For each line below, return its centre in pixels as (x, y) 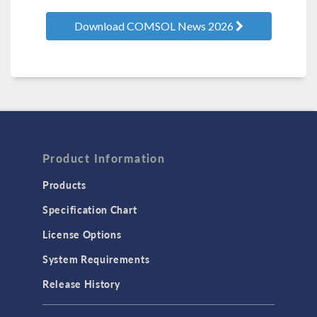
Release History (81, 284)
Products (64, 185)
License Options (82, 235)
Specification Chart (90, 210)
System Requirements (96, 259)
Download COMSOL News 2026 (155, 26)
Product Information (104, 158)
